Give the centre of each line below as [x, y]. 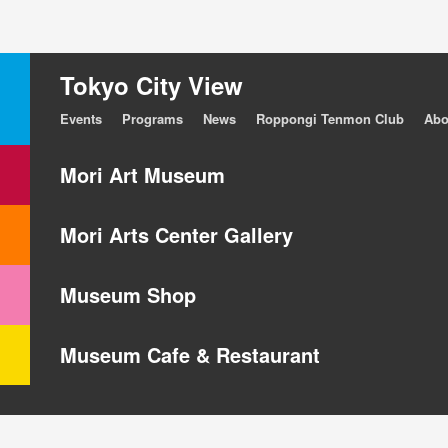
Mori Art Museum [142, 174]
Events [81, 118]
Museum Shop [128, 294]
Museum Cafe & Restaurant [190, 354]
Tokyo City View [151, 84]
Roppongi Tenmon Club [330, 118]
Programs [152, 118]
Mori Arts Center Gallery [176, 234]
